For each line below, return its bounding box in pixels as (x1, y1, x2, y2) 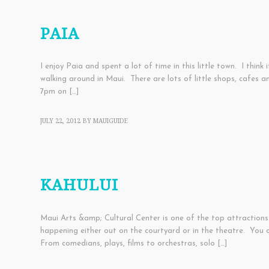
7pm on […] (40, 88, 79, 96)
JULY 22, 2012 (40, 117, 80, 125)
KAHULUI (40, 176, 118, 195)
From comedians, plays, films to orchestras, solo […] (40, 239, 227, 247)
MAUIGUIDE (93, 117, 128, 125)
